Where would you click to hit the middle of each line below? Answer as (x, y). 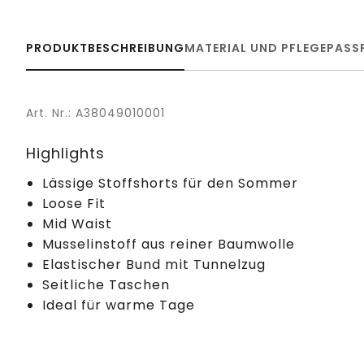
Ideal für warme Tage (119, 305)
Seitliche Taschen (106, 284)
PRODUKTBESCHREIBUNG (105, 48)
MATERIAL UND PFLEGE (256, 48)
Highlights (65, 153)
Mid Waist (77, 223)
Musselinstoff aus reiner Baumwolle (169, 244)
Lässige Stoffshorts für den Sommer (170, 183)
